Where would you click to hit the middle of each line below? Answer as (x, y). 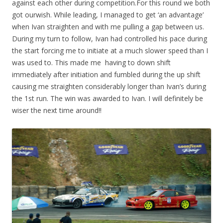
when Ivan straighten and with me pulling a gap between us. (108, 26)
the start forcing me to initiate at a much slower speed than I (110, 50)
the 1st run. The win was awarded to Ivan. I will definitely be (108, 98)
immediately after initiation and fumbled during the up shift (106, 74)
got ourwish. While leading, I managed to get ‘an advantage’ (108, 14)
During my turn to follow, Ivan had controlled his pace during (110, 38)
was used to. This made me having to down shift (91, 62)
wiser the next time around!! (57, 110)
